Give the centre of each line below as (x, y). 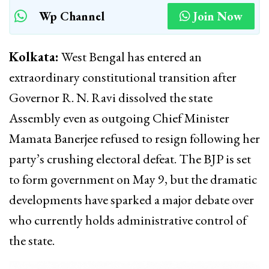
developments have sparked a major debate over (131, 200)
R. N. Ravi (89, 98)
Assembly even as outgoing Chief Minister (119, 118)
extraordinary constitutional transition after (123, 77)
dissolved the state (164, 98)
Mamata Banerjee (53, 139)
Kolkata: (34, 57)
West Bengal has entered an (130, 57)
